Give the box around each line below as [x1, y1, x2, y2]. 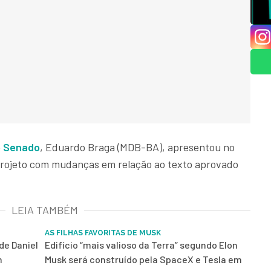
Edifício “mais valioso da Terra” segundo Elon [45, 239, 238, 251]
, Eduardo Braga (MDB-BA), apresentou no [40, 140, 235, 154]
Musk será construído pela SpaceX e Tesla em [45, 253, 242, 266]
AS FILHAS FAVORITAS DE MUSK [45, 229, 161, 238]
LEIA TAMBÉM [11, 203, 78, 217]
